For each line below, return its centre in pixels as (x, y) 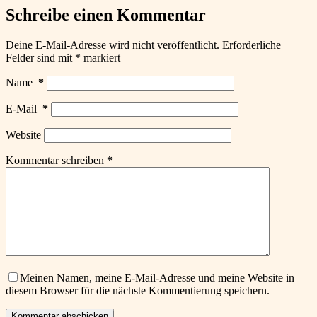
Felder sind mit (40, 57)
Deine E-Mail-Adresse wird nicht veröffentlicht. (113, 45)
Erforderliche (252, 45)
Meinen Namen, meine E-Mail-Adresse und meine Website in (157, 277)
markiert (100, 57)
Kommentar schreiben (55, 160)
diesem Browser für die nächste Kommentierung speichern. (138, 290)
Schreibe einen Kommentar (106, 15)
